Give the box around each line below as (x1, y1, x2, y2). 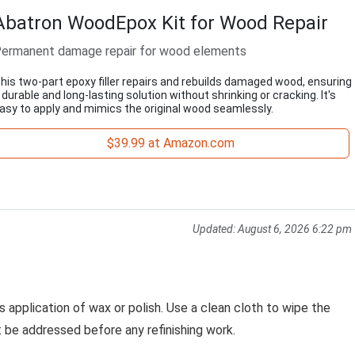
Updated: (193, 223, 238, 236)
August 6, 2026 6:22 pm (238, 223, 352, 236)
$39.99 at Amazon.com (107, 136, 235, 151)
